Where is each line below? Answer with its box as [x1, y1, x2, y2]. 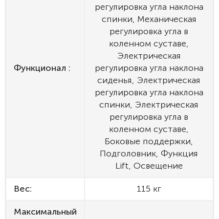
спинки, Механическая [101, 14, 197, 24]
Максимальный [14, 206, 77, 217]
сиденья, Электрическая [97, 75, 200, 86]
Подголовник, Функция [100, 148, 198, 159]
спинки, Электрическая [99, 99, 198, 110]
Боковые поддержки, [105, 136, 193, 147]
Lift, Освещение [115, 160, 183, 171]
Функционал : [14, 63, 70, 73]
